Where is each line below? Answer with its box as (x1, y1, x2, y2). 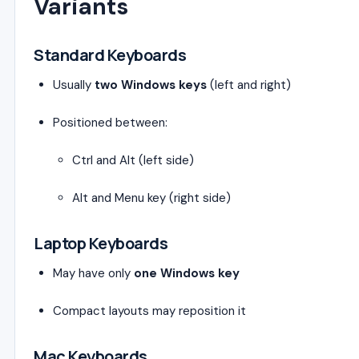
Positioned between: (53, 114, 167, 131)
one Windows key (134, 264, 240, 281)
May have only (53, 264, 134, 281)
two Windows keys (95, 76, 207, 93)
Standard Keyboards (34, 43, 186, 66)
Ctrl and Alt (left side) (72, 151, 194, 168)
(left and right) (207, 76, 291, 93)
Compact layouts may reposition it (53, 302, 246, 319)
